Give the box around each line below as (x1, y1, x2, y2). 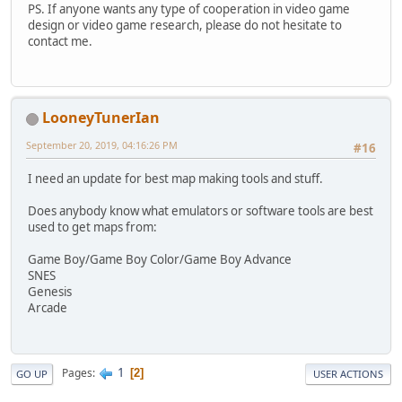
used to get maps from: (28, 219, 157, 236)
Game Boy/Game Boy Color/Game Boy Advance (28, 251, 292, 268)
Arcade (28, 300, 67, 317)
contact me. (28, 32, 92, 49)
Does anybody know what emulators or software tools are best (28, 203, 373, 220)
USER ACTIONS (313, 366, 383, 380)
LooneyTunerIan (42, 108, 160, 128)
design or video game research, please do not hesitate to (28, 16, 342, 33)
